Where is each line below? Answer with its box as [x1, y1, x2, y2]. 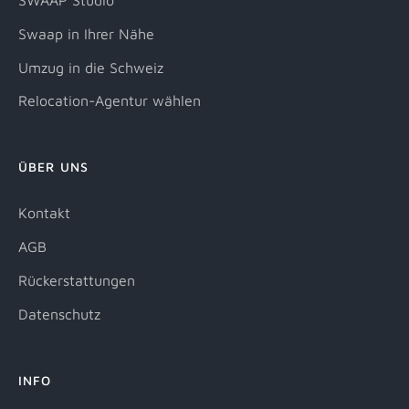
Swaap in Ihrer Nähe [18, 25, 154, 42]
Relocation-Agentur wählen [18, 92, 201, 110]
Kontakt [18, 204, 70, 222]
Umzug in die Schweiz [18, 58, 163, 76]
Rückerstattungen [18, 272, 135, 289]
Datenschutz [18, 305, 100, 322]
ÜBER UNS [18, 159, 89, 175]
